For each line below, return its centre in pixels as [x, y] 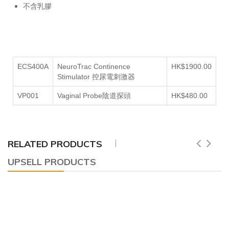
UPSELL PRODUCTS [52, 162]
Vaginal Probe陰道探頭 [94, 95]
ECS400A [33, 66]
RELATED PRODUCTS [55, 144]
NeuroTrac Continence [94, 66]
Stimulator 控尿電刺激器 [96, 76]
